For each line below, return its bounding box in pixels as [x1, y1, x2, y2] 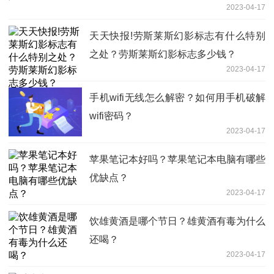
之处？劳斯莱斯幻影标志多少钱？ [89, 49, 236, 60]
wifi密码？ [89, 111, 133, 122]
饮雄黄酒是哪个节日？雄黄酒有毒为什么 [89, 216, 265, 227]
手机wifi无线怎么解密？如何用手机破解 [89, 92, 265, 103]
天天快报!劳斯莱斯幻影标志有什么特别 [89, 31, 265, 42]
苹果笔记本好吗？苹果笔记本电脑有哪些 [89, 154, 265, 165]
